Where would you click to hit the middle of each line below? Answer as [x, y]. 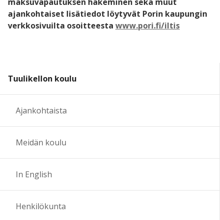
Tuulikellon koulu [42, 78]
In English [34, 174]
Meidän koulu [41, 142]
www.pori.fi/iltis [148, 25]
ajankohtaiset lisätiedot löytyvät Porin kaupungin [108, 14]
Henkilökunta [41, 206]
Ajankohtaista [41, 110]
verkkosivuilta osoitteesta [62, 25]
